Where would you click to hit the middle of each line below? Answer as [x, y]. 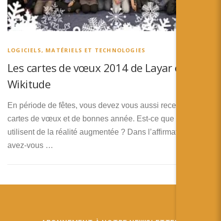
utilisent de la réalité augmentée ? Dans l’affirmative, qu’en [110, 132]
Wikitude [29, 84]
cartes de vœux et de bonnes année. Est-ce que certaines [108, 119]
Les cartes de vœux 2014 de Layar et [96, 68]
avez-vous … [30, 146]
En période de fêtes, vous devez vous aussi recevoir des [106, 106]
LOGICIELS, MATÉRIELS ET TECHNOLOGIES [77, 50]
